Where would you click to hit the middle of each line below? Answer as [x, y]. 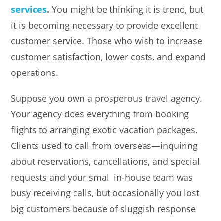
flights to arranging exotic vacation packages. [105, 129]
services [29, 9]
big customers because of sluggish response [104, 208]
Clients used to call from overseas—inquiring [105, 145]
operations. [35, 72]
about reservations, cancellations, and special [106, 161]
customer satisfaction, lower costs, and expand [109, 56]
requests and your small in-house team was [102, 177]
